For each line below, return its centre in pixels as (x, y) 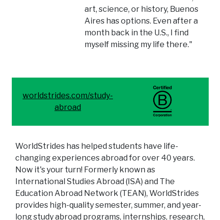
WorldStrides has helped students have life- (97, 146)
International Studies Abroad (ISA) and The (95, 181)
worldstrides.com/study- (68, 95)
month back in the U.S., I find (137, 32)
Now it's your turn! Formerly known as (85, 169)
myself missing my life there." (139, 44)
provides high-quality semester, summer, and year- (108, 205)
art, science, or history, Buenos (142, 9)
